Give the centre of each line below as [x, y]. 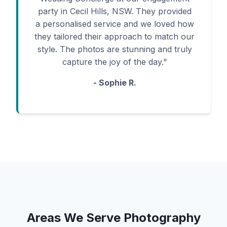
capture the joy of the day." [115, 62]
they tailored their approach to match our [115, 36]
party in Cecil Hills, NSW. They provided [115, 11]
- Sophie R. [115, 83]
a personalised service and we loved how [115, 24]
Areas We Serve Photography [113, 218]
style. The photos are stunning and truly [115, 49]
